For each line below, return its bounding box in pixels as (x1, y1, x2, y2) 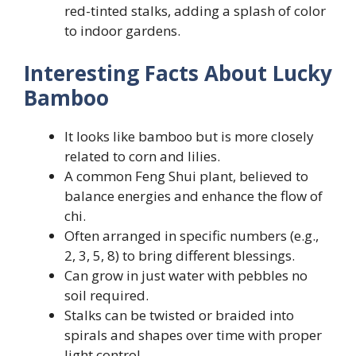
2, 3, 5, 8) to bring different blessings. (64, 246, 295, 265)
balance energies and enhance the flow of (64, 186, 323, 205)
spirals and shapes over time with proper (64, 325, 322, 344)
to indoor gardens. (64, 21, 180, 41)
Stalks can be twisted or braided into (64, 305, 294, 324)
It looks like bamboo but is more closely (64, 126, 314, 145)
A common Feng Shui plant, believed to (64, 166, 308, 185)
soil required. (64, 285, 149, 304)
